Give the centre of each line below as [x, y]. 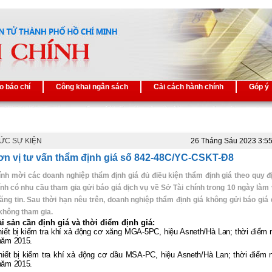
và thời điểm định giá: [112, 223]
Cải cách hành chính [189, 87]
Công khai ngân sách [92, 87]
